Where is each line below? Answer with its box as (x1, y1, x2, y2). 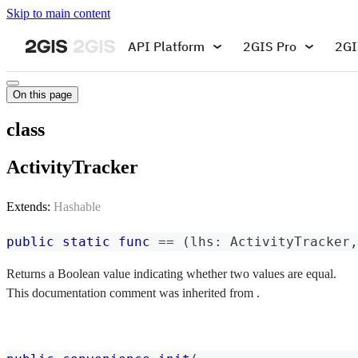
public (6, 233, 54, 249)
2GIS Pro (243, 38, 296, 54)
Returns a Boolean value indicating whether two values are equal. (6, 266, 336, 280)
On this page (13, 89, 72, 101)
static (62, 233, 110, 249)
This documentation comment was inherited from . (6, 285, 260, 300)
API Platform (128, 38, 205, 54)
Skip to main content (6, 6, 110, 20)
